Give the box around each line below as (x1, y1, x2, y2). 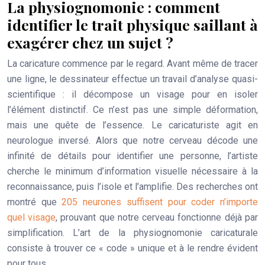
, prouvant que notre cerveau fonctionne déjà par (56, 212, 258, 223)
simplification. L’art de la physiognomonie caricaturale (7, 227, 258, 238)
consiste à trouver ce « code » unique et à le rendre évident (7, 243, 258, 254)
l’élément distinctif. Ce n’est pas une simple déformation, (7, 104, 258, 115)
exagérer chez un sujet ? (7, 33, 173, 52)
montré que (7, 196, 62, 208)
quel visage (7, 212, 56, 223)
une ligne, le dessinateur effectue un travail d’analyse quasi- (7, 73, 258, 85)
